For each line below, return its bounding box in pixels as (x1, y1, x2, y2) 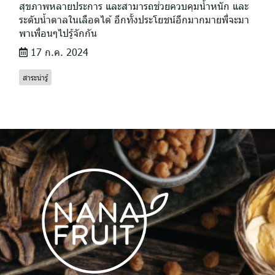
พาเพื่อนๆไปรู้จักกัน (19, 26, 97, 39)
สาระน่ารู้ (23, 72, 48, 82)
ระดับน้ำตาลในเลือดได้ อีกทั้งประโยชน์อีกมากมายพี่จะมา (19, 13, 249, 26)
